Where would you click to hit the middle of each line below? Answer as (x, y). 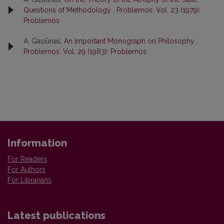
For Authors (26, 169)
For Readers (27, 159)
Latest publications (56, 215)
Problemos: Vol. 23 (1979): (158, 10)
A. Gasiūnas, (44, 41)
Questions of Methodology (68, 10)
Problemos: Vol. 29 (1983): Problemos (85, 51)
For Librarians (29, 180)
